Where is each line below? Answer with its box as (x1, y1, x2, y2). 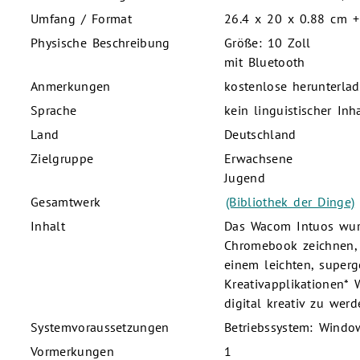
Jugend (224, 170, 265, 186)
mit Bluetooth (224, 54, 305, 71)
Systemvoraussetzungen (31, 319, 170, 336)
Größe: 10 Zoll (224, 35, 311, 51)
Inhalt (31, 218, 65, 235)
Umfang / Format (31, 10, 132, 27)
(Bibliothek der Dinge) (226, 194, 355, 211)
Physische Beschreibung (31, 35, 170, 51)
